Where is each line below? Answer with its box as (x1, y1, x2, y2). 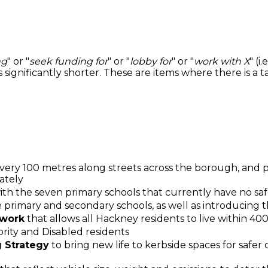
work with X (194, 55, 249, 67)
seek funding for (29, 55, 108, 67)
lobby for (130, 55, 172, 67)
